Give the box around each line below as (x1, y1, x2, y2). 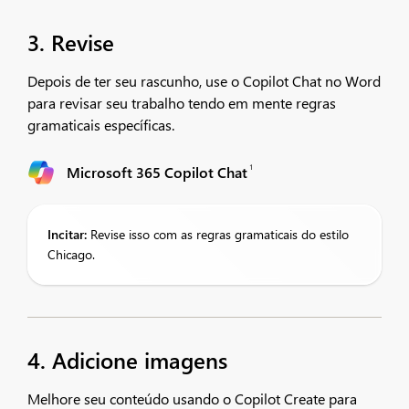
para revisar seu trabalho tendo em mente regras (27, 93, 336, 112)
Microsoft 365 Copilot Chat (67, 163, 247, 182)
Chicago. (47, 246, 95, 263)
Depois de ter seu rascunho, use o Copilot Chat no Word (27, 71, 381, 90)
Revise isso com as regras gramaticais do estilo (87, 225, 349, 243)
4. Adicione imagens (27, 345, 227, 374)
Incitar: (47, 225, 87, 243)
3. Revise (27, 27, 114, 57)
